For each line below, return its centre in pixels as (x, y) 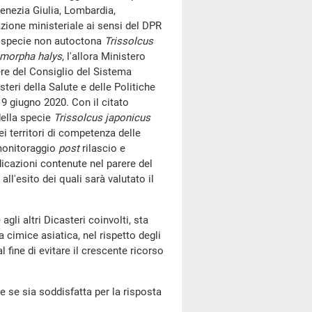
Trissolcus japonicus (102, 118)
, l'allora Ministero (104, 56)
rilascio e (102, 148)
